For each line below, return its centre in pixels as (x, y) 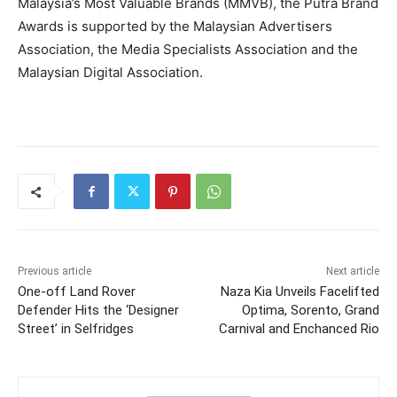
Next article (352, 272)
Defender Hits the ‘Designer (98, 311)
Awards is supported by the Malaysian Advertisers (175, 27)
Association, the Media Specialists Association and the (188, 50)
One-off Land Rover (77, 292)
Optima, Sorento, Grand (310, 311)
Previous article (54, 272)
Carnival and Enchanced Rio (299, 329)
